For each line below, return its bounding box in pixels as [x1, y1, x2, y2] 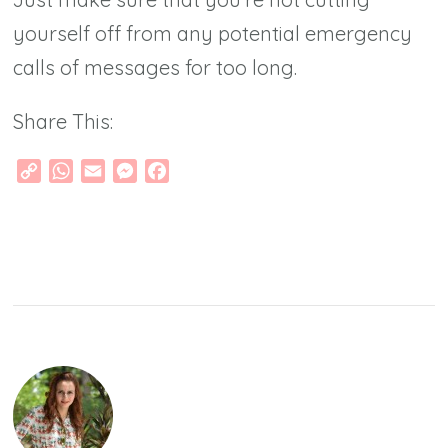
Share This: [13, 108, 114, 134]
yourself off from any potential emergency [13, 20, 413, 46]
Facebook [169, 160, 245, 181]
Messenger [137, 160, 218, 181]
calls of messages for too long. [13, 54, 303, 80]
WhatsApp [73, 160, 152, 181]
